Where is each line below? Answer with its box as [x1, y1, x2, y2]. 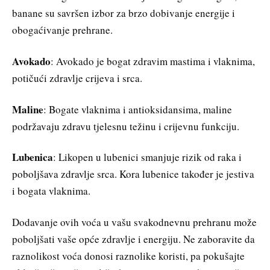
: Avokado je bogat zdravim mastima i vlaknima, [51, 54, 255, 68]
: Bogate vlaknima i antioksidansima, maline [43, 102, 232, 116]
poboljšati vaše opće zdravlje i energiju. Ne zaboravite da [12, 232, 255, 246]
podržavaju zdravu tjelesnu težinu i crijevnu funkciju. [12, 119, 239, 133]
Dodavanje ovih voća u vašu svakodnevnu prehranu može [12, 215, 257, 230]
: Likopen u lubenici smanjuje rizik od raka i [53, 150, 242, 165]
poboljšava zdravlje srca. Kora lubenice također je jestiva [12, 167, 254, 181]
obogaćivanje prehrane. [12, 22, 113, 37]
